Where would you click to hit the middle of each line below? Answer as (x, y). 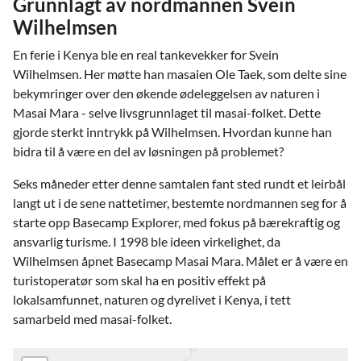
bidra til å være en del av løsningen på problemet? (148, 151)
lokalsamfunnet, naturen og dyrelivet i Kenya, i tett (152, 299)
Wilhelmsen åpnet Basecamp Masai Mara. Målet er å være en (180, 261)
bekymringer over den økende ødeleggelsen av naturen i (166, 93)
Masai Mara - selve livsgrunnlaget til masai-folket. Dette (167, 112)
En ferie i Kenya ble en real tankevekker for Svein (146, 54)
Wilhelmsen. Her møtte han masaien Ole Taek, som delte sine (180, 74)
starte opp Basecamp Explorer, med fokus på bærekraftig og (176, 222)
